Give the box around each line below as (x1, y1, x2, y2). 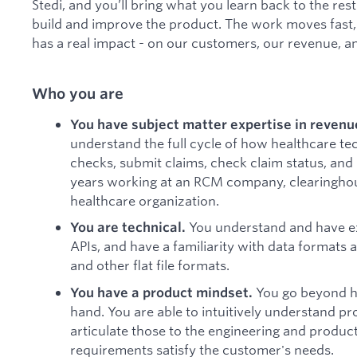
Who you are (32, 84, 124, 102)
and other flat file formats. (70, 257, 229, 274)
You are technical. (70, 219, 186, 236)
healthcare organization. (70, 191, 219, 209)
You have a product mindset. (70, 284, 253, 300)
